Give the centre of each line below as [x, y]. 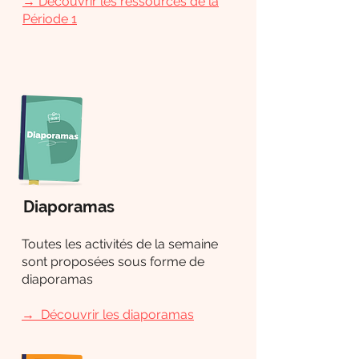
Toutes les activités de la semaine [120, 244]
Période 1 [50, 19]
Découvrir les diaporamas [117, 315]
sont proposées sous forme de [113, 262]
